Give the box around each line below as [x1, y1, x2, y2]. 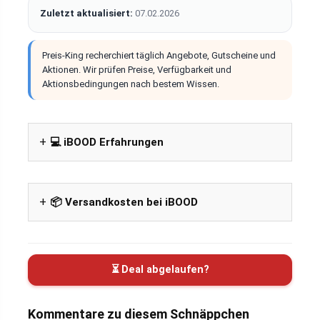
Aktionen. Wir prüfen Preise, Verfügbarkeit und [42, 64, 231, 75]
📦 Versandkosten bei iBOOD [50, 195, 198, 209]
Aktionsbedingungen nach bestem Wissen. [42, 78, 219, 89]
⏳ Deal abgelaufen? [111, 263, 209, 276]
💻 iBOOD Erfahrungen [50, 135, 164, 149]
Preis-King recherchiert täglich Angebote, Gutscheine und [42, 49, 276, 61]
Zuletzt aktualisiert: [40, 7, 133, 19]
